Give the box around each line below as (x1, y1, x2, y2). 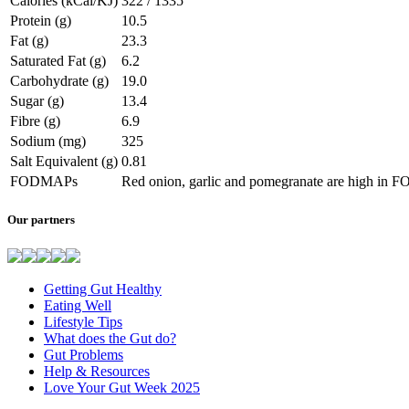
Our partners (7, 213, 75, 227)
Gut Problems (44, 346, 123, 362)
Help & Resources (44, 362, 150, 379)
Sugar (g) (10, 93, 64, 110)
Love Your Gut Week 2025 (44, 379, 200, 395)
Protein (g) (10, 13, 71, 29)
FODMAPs (10, 173, 78, 190)
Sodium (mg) (10, 133, 86, 150)
